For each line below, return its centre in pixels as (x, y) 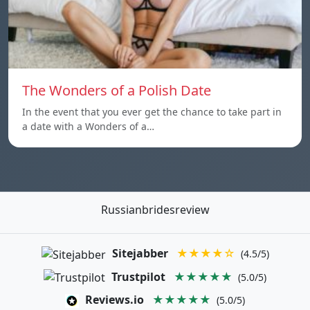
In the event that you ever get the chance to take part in (152, 112)
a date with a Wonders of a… (88, 126)
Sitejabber (140, 253)
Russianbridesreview (155, 210)
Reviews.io (115, 300)
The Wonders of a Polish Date (117, 90)
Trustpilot (138, 276)
